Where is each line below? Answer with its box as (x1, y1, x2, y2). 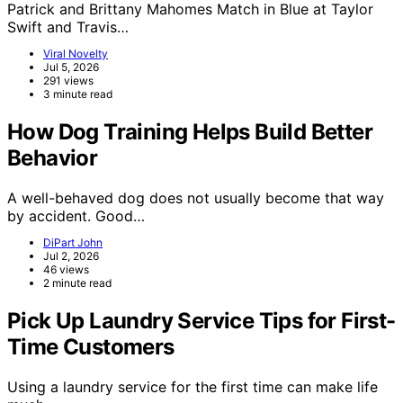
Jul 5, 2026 (43, 60, 99, 75)
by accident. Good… (7, 207, 145, 226)
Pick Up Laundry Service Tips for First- (7, 308, 396, 335)
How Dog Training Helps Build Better (7, 119, 372, 146)
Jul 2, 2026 (43, 249, 99, 264)
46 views (43, 263, 89, 277)
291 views (43, 74, 94, 88)
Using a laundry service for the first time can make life (7, 377, 378, 396)
